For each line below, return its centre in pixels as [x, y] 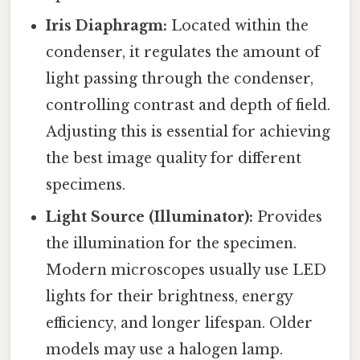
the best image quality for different [174, 159]
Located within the [238, 26]
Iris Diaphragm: [107, 26]
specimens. [86, 185]
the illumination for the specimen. [172, 244]
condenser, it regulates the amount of [183, 53]
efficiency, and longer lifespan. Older [180, 323]
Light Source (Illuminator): [150, 217]
